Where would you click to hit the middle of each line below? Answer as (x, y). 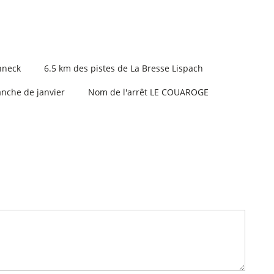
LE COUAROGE (179, 92)
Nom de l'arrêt (118, 92)
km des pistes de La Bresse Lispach (131, 68)
